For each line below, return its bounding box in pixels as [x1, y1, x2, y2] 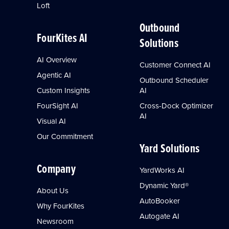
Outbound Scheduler [139, 74, 209, 85]
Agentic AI [37, 69, 72, 80]
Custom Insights [37, 84, 90, 96]
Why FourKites [37, 200, 85, 211]
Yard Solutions [139, 139, 200, 156]
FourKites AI [37, 29, 88, 46]
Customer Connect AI [139, 59, 211, 70]
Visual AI [37, 115, 66, 126]
